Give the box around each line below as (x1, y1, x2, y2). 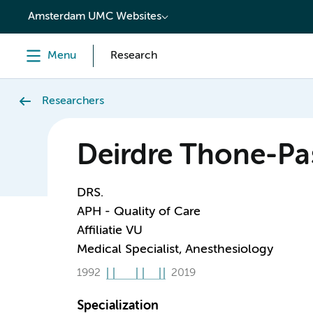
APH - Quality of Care (76, 205, 201, 218)
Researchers (42, 96, 104, 107)
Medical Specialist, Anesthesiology (76, 243, 273, 256)
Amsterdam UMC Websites (28, 11, 161, 22)
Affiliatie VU (76, 224, 143, 237)
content (17, 6, 62, 18)
